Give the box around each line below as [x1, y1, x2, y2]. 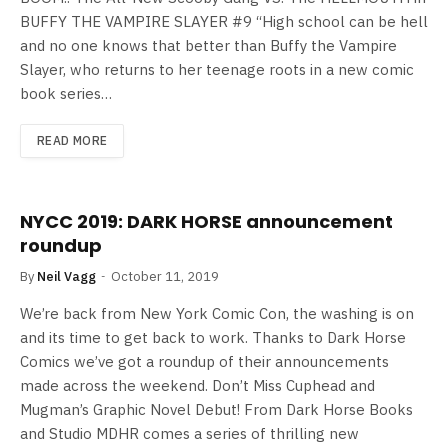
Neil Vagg [37, 267, 96, 285]
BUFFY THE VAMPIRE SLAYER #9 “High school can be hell [20, 11, 428, 31]
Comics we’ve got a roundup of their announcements [20, 351, 389, 371]
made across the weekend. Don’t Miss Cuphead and [20, 375, 375, 395]
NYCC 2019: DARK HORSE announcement [20, 208, 393, 234]
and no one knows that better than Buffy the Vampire [20, 35, 397, 55]
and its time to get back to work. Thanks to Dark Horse [20, 327, 406, 347]
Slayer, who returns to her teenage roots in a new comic [20, 59, 414, 79]
